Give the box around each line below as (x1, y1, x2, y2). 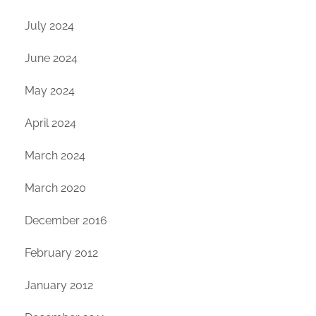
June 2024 (25, 51, 78, 66)
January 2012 (25, 279, 93, 293)
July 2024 (25, 19, 74, 33)
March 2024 (25, 149, 85, 163)
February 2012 (25, 246, 98, 260)
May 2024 (25, 84, 75, 98)
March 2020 (25, 181, 86, 195)
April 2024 (25, 116, 76, 130)
